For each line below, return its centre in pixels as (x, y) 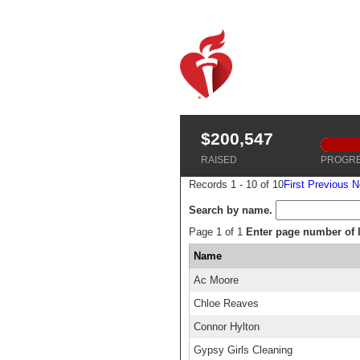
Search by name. (231, 210)
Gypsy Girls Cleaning (243, 350)
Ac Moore (216, 280)
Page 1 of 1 (217, 232)
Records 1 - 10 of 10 (236, 184)
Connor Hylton (227, 327)
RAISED (219, 160)
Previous (328, 184)
